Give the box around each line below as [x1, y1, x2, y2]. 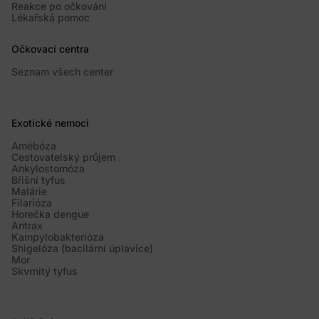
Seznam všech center [11, 66, 113, 78]
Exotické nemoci [11, 117, 89, 130]
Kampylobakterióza [11, 231, 104, 244]
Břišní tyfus [11, 174, 66, 187]
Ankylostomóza [11, 162, 85, 175]
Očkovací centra [11, 43, 89, 56]
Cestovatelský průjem [11, 151, 115, 164]
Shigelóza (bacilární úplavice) [11, 242, 153, 255]
